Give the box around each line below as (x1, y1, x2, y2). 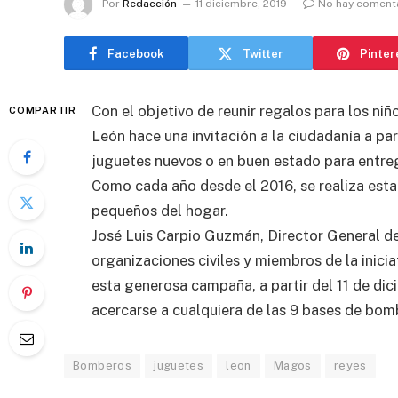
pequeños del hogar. (92, 202, 228, 219)
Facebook (107, 46, 164, 60)
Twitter (243, 46, 283, 60)
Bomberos (73, 359, 132, 372)
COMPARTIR (9, 105, 76, 115)
